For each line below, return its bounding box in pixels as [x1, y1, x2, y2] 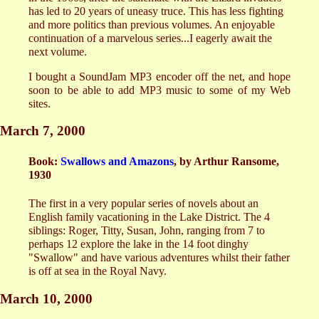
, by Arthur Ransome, [174, 155, 279, 167]
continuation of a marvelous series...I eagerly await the [28, 31, 272, 44]
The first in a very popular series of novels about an [28, 197, 258, 209]
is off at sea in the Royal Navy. [28, 264, 167, 277]
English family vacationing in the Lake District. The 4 [28, 210, 270, 223]
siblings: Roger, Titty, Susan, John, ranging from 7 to [28, 224, 265, 236]
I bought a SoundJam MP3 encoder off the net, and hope [28, 70, 291, 83]
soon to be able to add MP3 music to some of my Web [28, 83, 291, 96]
